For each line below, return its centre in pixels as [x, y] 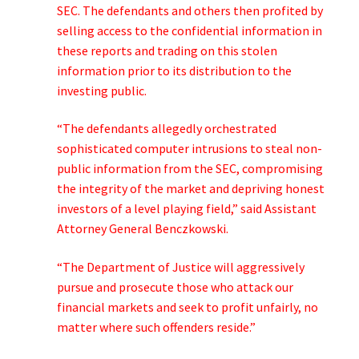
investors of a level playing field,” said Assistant [186, 209]
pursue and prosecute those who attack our [175, 286]
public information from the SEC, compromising [190, 169]
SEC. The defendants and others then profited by [190, 10]
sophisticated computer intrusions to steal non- [189, 149]
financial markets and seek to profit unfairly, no [187, 307]
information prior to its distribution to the [174, 70]
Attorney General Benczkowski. [143, 229]
